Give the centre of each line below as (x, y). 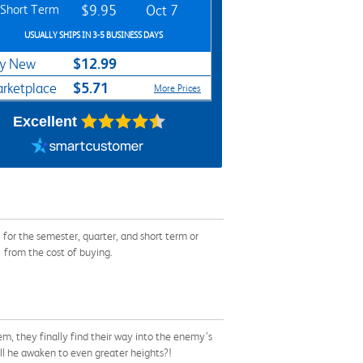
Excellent (45, 122)
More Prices (177, 88)
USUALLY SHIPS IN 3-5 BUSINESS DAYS (93, 35)
